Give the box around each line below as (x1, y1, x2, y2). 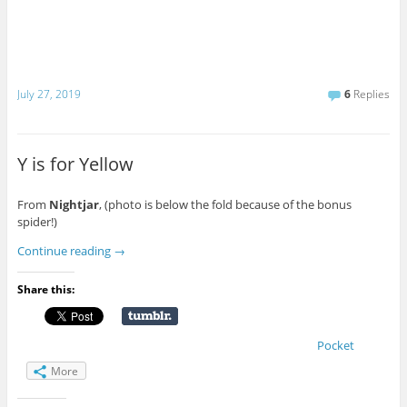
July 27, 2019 (16, 85, 81, 102)
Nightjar (48, 196, 99, 213)
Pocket (316, 337, 354, 354)
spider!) (16, 213, 57, 231)
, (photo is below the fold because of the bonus (98, 196, 352, 213)
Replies (351, 85, 391, 102)
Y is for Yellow (16, 151, 134, 176)
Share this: (16, 282, 74, 298)
